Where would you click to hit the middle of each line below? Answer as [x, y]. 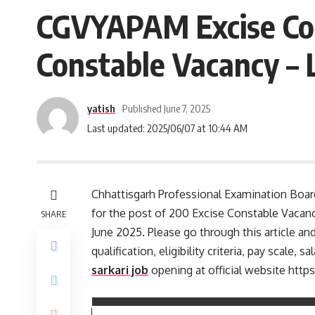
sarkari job [120, 270]
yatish [101, 108]
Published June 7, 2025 [166, 108]
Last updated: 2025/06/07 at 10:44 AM [167, 128]
